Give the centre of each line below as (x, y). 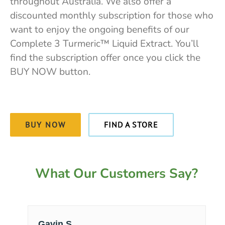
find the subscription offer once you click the (105, 58)
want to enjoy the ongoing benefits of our (99, 30)
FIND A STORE (131, 125)
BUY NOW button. (50, 72)
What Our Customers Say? (117, 174)
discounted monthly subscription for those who (111, 16)
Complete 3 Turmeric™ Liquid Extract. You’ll (104, 44)
